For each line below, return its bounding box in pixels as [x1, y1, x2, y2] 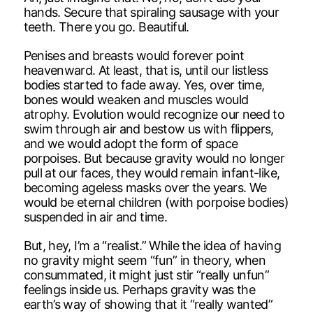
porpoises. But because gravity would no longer [23, 150, 285, 166]
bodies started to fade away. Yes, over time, [23, 77, 265, 92]
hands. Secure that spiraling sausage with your [23, 4, 279, 20]
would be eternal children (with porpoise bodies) [23, 194, 289, 210]
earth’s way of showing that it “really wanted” [23, 296, 273, 312]
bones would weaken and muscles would [23, 92, 249, 107]
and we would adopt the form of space [23, 136, 238, 151]
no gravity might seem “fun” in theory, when [23, 252, 266, 268]
